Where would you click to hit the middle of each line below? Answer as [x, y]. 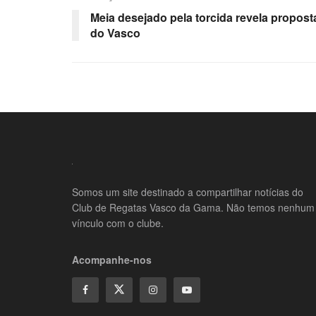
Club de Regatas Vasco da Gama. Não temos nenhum [193, 207]
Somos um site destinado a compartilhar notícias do [188, 192]
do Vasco [115, 32]
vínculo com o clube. [118, 223]
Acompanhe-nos [112, 259]
